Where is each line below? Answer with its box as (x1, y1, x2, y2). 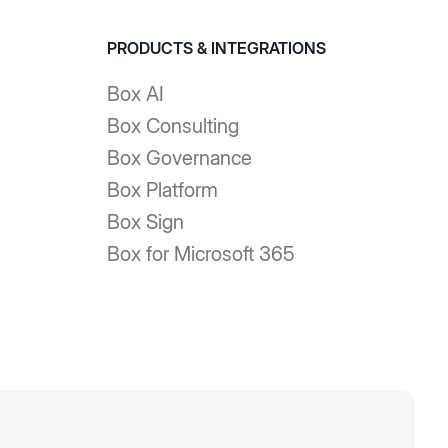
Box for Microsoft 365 (106, 242, 295, 266)
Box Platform (106, 178, 218, 202)
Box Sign (106, 210, 184, 234)
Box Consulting (106, 114, 239, 138)
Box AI (106, 82, 164, 106)
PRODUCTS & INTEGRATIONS (106, 38, 326, 58)
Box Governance (106, 146, 252, 170)
